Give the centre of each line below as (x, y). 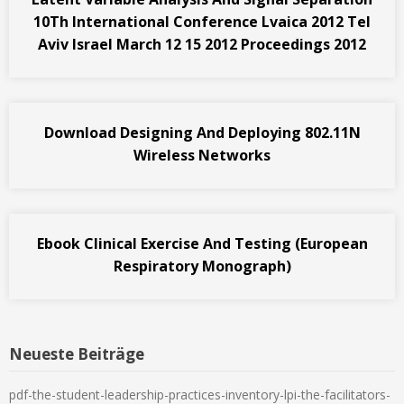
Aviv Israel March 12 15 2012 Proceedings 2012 (202, 44)
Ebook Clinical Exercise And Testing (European (202, 243)
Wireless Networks (202, 155)
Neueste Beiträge (77, 353)
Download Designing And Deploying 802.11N (202, 132)
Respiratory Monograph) (202, 266)
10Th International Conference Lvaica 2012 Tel (202, 21)
